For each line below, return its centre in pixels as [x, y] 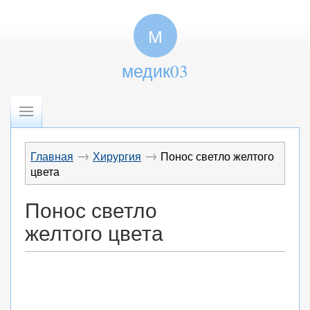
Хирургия [117, 156]
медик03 [155, 71]
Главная [52, 156]
